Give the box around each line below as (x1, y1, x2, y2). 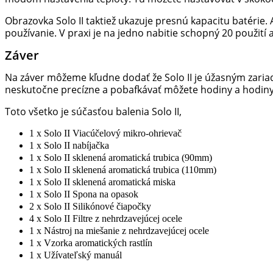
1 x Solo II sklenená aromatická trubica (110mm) (29, 165, 216, 175)
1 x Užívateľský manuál (29, 250, 122, 261)
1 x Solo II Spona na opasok (29, 189, 138, 200)
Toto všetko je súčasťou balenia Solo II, (5, 105, 182, 119)
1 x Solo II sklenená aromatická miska (29, 177, 175, 188)
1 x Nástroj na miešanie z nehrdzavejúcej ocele (29, 225, 209, 236)
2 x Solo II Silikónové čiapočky (29, 201, 151, 212)
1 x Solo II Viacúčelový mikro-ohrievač (29, 128, 182, 139)
